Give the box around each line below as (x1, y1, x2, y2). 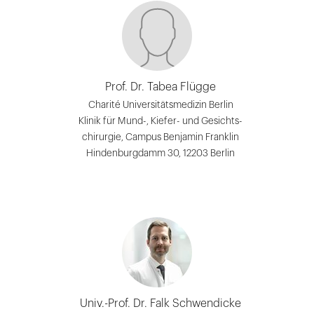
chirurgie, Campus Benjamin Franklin (82, 132, 239, 142)
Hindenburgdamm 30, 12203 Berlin (86, 148, 235, 158)
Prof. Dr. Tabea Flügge (105, 81, 216, 93)
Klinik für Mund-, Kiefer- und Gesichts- (78, 116, 243, 125)
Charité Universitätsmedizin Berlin (88, 100, 233, 109)
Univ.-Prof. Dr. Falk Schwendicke (80, 297, 241, 309)
